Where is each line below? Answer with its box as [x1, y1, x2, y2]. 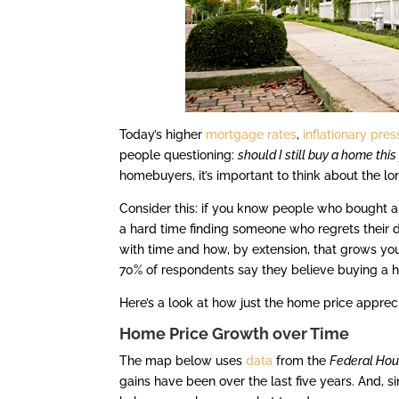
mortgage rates [206, 127, 297, 142]
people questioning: [119, 148, 239, 163]
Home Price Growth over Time [119, 324, 350, 344]
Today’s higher [119, 127, 207, 142]
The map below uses [119, 354, 247, 369]
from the [273, 354, 330, 369]
